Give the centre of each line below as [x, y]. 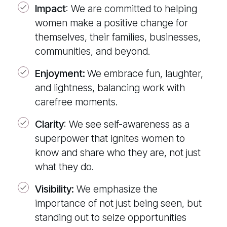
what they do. [65, 167]
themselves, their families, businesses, [118, 37]
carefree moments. [77, 102]
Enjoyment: [60, 74]
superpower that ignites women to [110, 139]
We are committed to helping [133, 9]
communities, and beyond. [93, 51]
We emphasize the [116, 189]
